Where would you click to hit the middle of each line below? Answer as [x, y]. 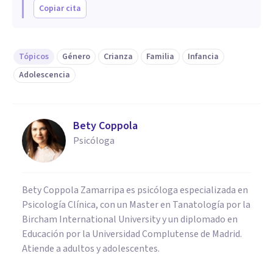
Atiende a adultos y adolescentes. [91, 248]
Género [76, 56]
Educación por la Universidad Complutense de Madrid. [132, 234]
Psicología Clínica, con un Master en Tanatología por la [136, 204]
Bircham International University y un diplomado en [130, 219]
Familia [160, 56]
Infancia [203, 56]
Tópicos [34, 56]
